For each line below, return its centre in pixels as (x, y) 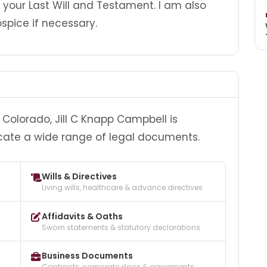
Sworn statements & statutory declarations (121, 227)
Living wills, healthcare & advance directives (122, 188)
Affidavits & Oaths (82, 216)
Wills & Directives (79, 177)
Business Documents (87, 256)
